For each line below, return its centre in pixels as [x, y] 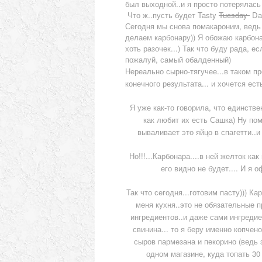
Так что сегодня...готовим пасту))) [187, 192]
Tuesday [234, 15]
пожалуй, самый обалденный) [178, 60]
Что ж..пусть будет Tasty [172, 15]
